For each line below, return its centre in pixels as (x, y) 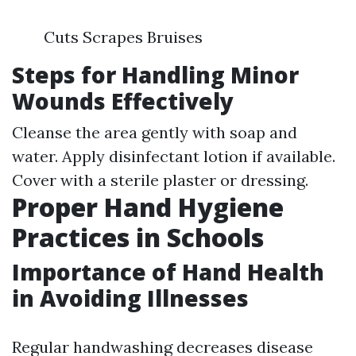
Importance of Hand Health (168, 272)
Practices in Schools (138, 237)
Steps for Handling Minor (155, 75)
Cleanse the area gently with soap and (155, 132)
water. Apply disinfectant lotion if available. (174, 156)
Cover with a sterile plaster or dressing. (160, 180)
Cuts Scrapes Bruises (123, 37)
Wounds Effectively (123, 101)
